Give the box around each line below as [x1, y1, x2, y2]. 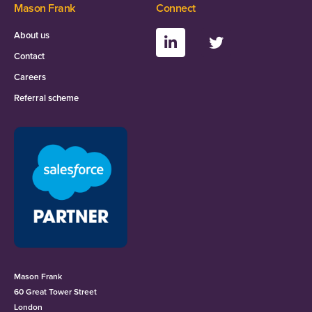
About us [14, 29, 49, 42]
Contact [14, 49, 45, 63]
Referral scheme [14, 91, 79, 105]
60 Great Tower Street [14, 285, 97, 297]
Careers [14, 70, 46, 84]
